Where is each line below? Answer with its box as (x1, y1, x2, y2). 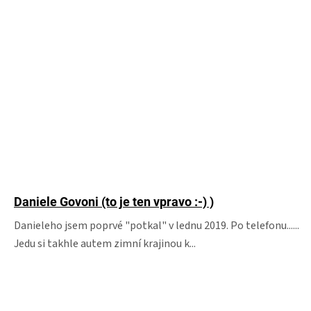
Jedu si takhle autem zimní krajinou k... (14, 236, 196, 251)
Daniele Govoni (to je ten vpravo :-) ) (14, 194, 214, 209)
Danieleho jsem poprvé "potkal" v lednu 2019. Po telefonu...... (14, 218, 299, 233)
